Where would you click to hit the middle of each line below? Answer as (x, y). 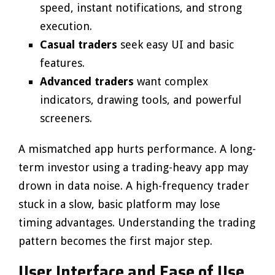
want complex (171, 81)
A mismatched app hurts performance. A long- (137, 149)
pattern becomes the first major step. (115, 241)
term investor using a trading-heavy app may (134, 167)
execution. (66, 26)
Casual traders (79, 45)
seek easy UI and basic (176, 45)
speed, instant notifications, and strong (141, 8)
